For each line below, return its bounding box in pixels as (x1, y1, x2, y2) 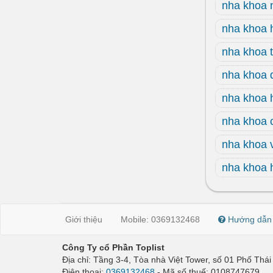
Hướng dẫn (225, 214, 272, 224)
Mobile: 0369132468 (121, 214, 200, 224)
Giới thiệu (65, 214, 102, 224)
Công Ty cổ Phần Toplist (62, 243, 165, 252)
